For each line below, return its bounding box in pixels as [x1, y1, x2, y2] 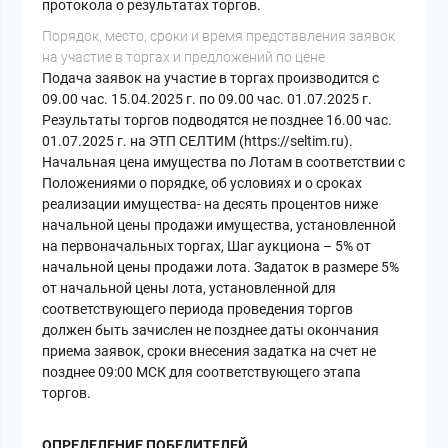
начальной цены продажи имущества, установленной [42, 217, 397, 234]
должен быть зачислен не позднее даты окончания [42, 322, 380, 339]
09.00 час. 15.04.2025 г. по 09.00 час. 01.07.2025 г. [42, 91, 373, 108]
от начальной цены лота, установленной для [42, 280, 337, 297]
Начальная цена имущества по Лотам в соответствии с [42, 154, 406, 171]
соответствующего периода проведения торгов [42, 301, 354, 318]
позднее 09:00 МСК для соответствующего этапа [42, 364, 362, 381]
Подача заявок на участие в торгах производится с [42, 70, 380, 87]
